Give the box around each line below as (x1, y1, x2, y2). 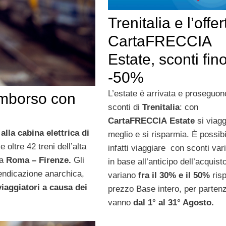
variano (107, 170, 138, 180)
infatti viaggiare (107, 143, 165, 153)
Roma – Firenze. (6, 155, 74, 165)
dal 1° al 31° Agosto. (133, 197, 214, 207)
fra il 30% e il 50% (138, 170, 212, 180)
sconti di (107, 102, 142, 112)
